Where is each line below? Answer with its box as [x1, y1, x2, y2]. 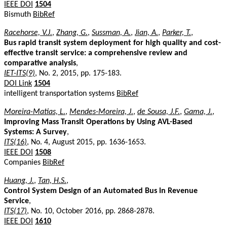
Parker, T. [162, 28, 191, 37]
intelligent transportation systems [4, 89, 117, 98]
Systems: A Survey [4, 128, 67, 136]
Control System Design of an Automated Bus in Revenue [4, 186, 198, 195]
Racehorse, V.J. [4, 28, 52, 37]
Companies [4, 158, 43, 167]
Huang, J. [4, 176, 34, 185]
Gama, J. [184, 107, 212, 116]
